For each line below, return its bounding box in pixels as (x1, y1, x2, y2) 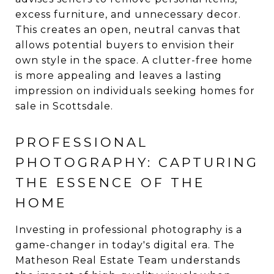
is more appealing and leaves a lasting (15, 70, 222, 81)
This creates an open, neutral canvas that (15, 24, 241, 35)
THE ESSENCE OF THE (15, 175, 206, 190)
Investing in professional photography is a (15, 224, 242, 235)
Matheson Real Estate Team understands (15, 254, 240, 266)
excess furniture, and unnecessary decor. (15, 9, 241, 20)
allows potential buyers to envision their (15, 39, 235, 51)
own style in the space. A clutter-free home (15, 54, 253, 66)
